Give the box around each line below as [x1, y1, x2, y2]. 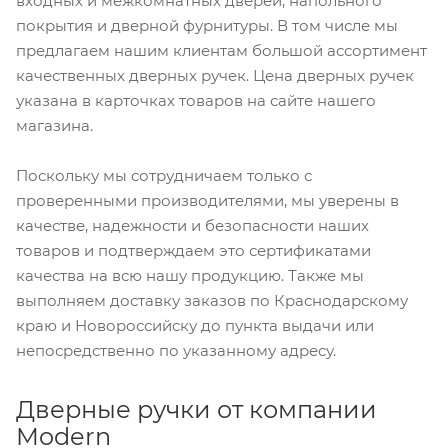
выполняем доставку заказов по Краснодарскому [16, 290, 408, 310]
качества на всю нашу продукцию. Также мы [16, 265, 364, 285]
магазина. [16, 116, 97, 135]
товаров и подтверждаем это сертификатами [16, 240, 371, 260]
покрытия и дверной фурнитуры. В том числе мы [16, 16, 398, 35]
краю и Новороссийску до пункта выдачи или [16, 315, 374, 335]
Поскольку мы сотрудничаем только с [16, 165, 312, 185]
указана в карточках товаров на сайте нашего [16, 91, 376, 110]
